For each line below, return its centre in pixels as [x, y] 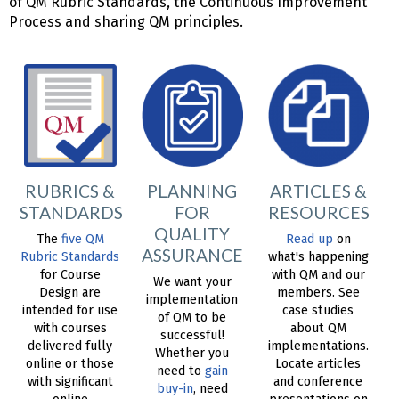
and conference [318, 382]
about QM [318, 329]
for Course [70, 275]
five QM [82, 240]
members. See [318, 293]
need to [180, 371]
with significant [70, 382]
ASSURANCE [193, 256]
